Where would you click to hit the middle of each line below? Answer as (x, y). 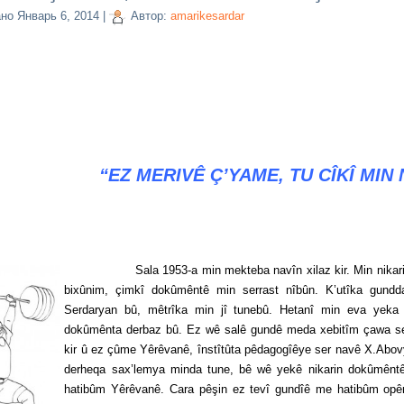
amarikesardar (208, 16)
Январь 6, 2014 (59, 16)
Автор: (149, 16)
